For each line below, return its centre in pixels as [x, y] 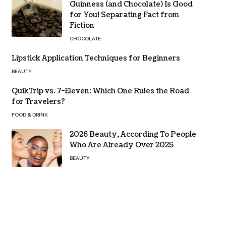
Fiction [82, 25]
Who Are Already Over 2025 [121, 145]
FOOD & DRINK [30, 115]
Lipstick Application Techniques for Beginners [96, 58]
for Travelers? [38, 102]
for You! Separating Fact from [124, 15]
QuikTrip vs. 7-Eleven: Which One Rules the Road [100, 91]
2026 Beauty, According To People [133, 134]
